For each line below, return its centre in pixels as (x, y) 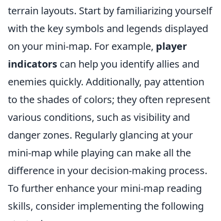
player (171, 46)
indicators (33, 64)
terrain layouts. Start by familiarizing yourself (110, 11)
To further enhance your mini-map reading (105, 188)
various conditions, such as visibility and (99, 117)
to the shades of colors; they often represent (109, 99)
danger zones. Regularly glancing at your (100, 135)
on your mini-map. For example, (82, 46)
